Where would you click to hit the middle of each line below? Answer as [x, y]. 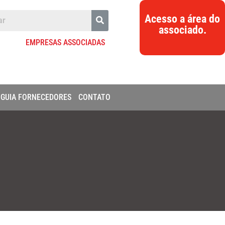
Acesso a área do [182, 19]
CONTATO [94, 97]
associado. [182, 30]
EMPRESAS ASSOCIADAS [66, 42]
